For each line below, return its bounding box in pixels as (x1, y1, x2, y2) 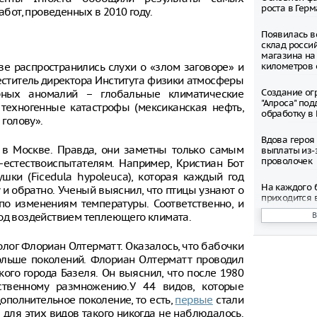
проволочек (261, 155, 313, 167)
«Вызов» (261, 297, 297, 309)
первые (175, 293, 213, 306)
